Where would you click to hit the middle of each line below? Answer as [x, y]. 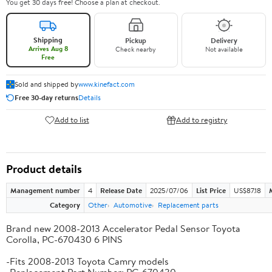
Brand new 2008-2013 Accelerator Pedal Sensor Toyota [123, 228]
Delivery [224, 40]
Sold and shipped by [46, 84]
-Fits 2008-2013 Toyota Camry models [87, 261]
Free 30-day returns [46, 97]
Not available [224, 49]
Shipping [48, 39]
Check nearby [136, 49]
